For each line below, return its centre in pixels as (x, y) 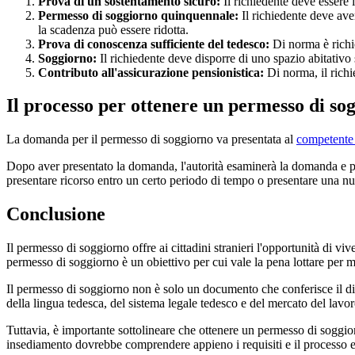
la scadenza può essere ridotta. (113, 29)
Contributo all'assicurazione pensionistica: (151, 72)
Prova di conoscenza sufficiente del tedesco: (154, 44)
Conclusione (56, 214)
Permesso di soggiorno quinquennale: (138, 15)
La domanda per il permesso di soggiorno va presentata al (151, 139)
